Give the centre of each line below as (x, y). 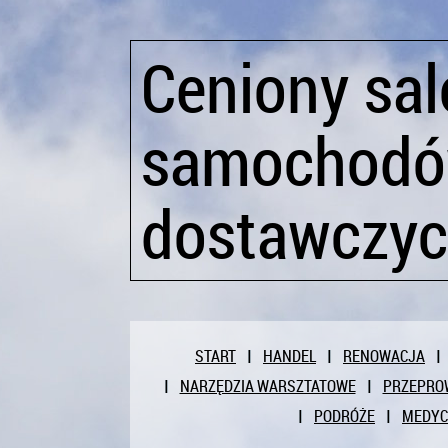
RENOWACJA (384, 356)
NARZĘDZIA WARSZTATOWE (267, 386)
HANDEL (289, 356)
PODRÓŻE (344, 416)
